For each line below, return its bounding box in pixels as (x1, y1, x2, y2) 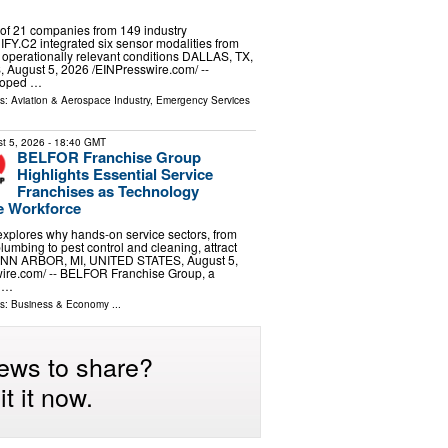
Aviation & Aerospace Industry (10, 93, 150, 108)
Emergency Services (155, 93, 250, 108)
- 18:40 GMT (44, 135, 106, 150)
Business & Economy (10, 296, 109, 311)
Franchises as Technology (16, 180, 199, 203)
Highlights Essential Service (16, 163, 213, 186)
